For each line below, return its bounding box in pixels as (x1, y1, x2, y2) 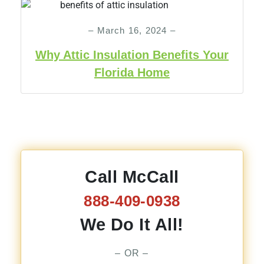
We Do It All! (80, 215, 184, 234)
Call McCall (85, 167, 179, 186)
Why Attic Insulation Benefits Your (35, 48, 229, 61)
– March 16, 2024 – (88, 25, 176, 35)
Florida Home (94, 66, 170, 79)
